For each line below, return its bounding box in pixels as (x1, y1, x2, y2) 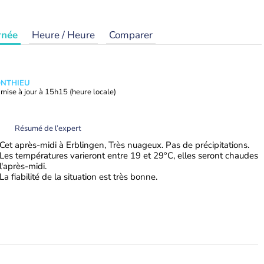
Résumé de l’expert (15, 123, 81, 134)
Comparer (109, 28, 153, 42)
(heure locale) (70, 87, 116, 97)
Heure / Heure (32, 28, 95, 42)
